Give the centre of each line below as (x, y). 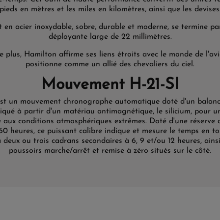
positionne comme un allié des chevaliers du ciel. (110, 64)
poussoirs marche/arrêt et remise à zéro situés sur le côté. (110, 151)
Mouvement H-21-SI (110, 85)
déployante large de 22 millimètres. (110, 37)
